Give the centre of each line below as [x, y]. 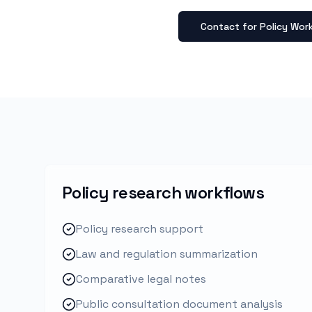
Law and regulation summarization [167, 254]
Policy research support [140, 229]
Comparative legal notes [141, 279]
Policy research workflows [163, 193]
